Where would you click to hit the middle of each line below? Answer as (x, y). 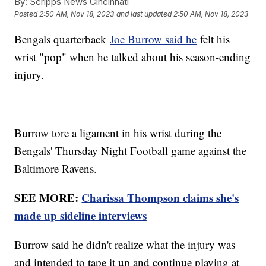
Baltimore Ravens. (58, 168)
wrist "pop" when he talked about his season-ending (133, 56)
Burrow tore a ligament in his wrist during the (118, 132)
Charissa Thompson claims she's (160, 197)
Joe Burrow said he (153, 39)
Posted (27, 14)
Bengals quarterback (62, 39)
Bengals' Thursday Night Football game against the (131, 150)
